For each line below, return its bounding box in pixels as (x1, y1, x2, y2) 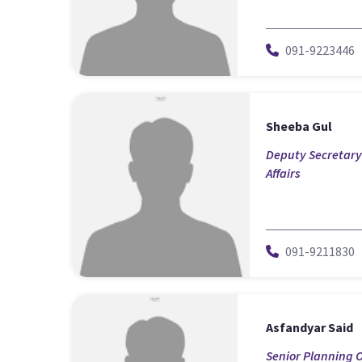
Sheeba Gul (266, 117, 332, 134)
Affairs (266, 164, 301, 181)
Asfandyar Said (266, 318, 353, 335)
